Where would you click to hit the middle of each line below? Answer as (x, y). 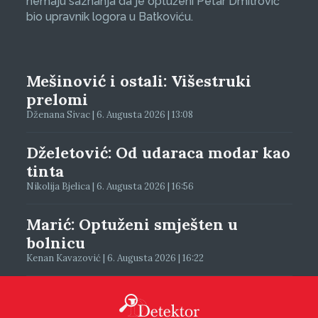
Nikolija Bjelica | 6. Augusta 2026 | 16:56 (110, 186)
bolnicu (55, 242)
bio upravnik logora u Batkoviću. (109, 16)
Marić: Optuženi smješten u (132, 224)
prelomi (57, 99)
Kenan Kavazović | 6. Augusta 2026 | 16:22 (115, 258)
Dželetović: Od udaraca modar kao (158, 152)
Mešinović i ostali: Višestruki (138, 81)
